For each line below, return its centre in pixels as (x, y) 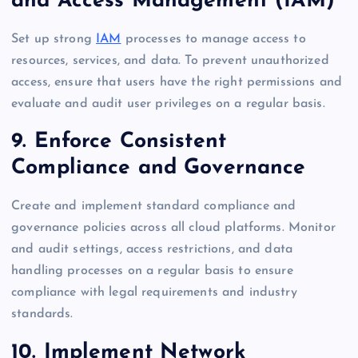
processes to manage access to (213, 39)
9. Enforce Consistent (119, 142)
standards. (42, 314)
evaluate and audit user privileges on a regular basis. (168, 103)
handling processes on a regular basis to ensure (152, 270)
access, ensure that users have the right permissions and (177, 82)
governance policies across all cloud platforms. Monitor (173, 227)
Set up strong (54, 39)
